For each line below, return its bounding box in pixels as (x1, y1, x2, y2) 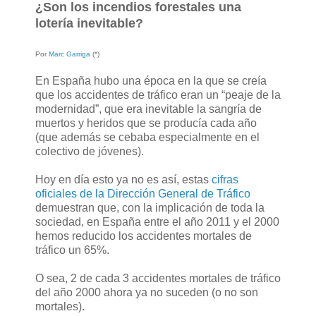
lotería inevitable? (35, 16, 143, 31)
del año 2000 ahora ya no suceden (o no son (35, 286, 258, 299)
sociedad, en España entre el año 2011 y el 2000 (35, 216, 279, 229)
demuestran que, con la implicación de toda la (35, 202, 265, 214)
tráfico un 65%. (35, 244, 109, 257)
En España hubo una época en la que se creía (35, 75, 267, 87)
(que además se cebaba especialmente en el (35, 131, 260, 144)
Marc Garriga (49, 50, 90, 59)
